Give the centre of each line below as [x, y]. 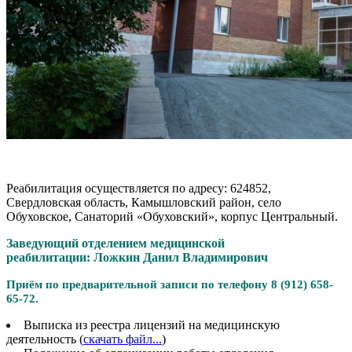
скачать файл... [123, 339]
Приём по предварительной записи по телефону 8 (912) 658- [170, 284]
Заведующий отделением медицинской [115, 243]
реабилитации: [50, 257]
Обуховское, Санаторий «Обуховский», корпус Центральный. [172, 216]
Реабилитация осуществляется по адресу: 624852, [139, 188]
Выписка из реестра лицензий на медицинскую [152, 324]
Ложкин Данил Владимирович [182, 257]
